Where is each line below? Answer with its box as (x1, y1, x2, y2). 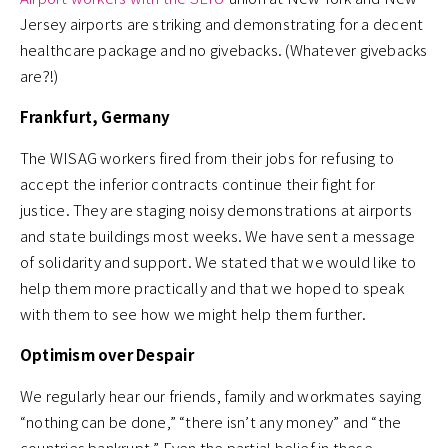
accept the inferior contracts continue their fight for (20, 173, 376, 195)
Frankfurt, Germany (20, 106, 174, 128)
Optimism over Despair (20, 344, 194, 366)
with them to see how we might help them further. (20, 303, 370, 325)
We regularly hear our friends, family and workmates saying (20, 385, 422, 407)
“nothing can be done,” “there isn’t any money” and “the (20, 411, 402, 433)
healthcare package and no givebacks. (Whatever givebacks (20, 39, 428, 61)
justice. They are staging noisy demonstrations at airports (20, 199, 413, 221)
